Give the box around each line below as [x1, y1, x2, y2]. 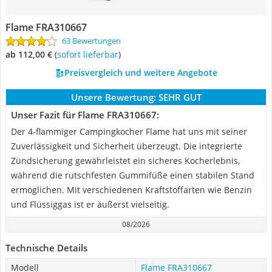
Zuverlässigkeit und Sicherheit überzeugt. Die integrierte [11, 140, 242, 152]
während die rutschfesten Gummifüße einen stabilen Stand [11, 169, 254, 181]
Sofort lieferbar [61, 49, 118, 60]
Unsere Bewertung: [70, 91, 156, 103]
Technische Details [5, 242, 87, 254]
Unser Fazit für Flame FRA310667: [11, 109, 159, 121]
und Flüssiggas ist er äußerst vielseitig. [11, 199, 169, 210]
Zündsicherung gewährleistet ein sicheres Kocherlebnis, [11, 155, 240, 166]
